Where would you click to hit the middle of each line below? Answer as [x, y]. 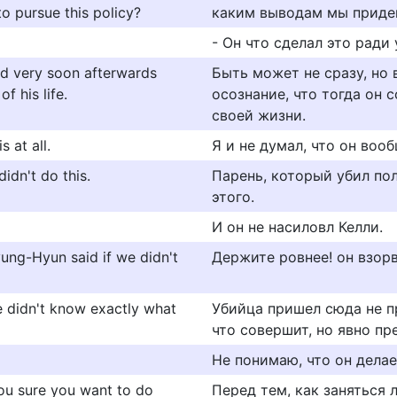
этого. [233, 197]
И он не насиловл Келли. [297, 227]
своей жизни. [259, 115]
